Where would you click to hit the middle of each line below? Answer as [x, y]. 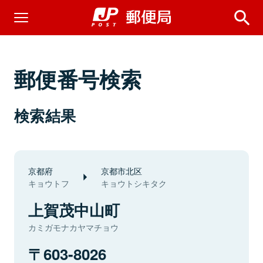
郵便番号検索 [78, 79]
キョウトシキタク [134, 183]
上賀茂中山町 [74, 210]
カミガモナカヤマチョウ [73, 227]
